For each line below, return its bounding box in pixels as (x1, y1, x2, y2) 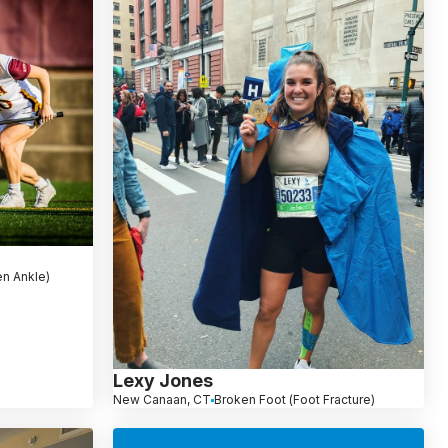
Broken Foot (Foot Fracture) (213, 392, 375, 408)
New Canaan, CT (112, 392, 211, 408)
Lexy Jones (112, 370, 213, 392)
